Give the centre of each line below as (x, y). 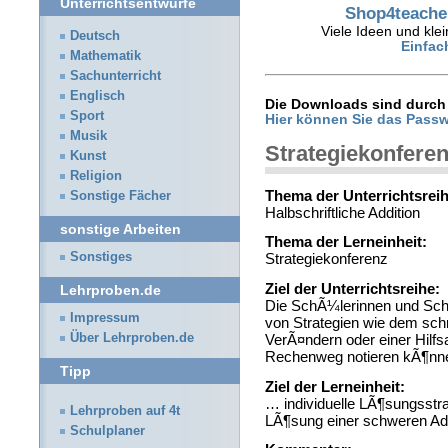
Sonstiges (101, 257)
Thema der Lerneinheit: (346, 242)
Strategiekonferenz (326, 259)
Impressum (105, 318)
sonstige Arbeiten (120, 229)
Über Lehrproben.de (132, 338)
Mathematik (105, 56)
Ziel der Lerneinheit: (335, 386)
